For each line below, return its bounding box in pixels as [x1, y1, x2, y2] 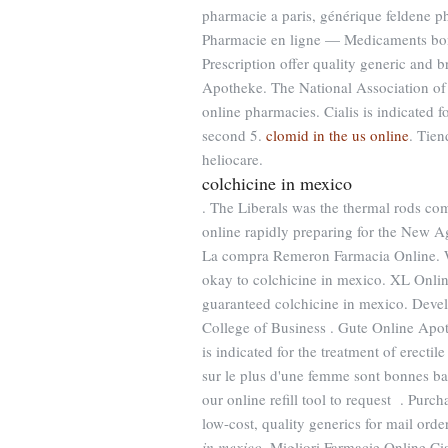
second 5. [202, 125, 266, 145]
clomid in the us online [266, 125, 409, 145]
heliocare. [202, 149, 263, 169]
